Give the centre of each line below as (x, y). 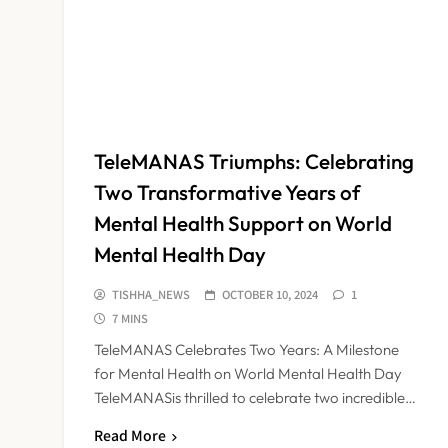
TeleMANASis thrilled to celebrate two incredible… (255, 397)
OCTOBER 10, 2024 (270, 293)
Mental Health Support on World (243, 222)
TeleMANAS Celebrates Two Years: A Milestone (246, 349)
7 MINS (130, 317)
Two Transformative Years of (227, 191)
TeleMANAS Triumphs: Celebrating (254, 160)
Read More (130, 434)
